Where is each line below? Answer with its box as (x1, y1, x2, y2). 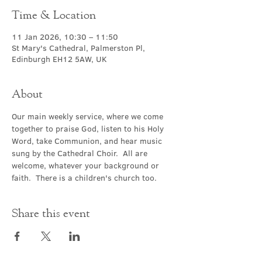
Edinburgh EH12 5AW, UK (12, 53, 107, 65)
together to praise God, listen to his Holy (12, 123, 166, 135)
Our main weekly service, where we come (12, 111, 166, 122)
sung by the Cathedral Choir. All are (12, 147, 150, 159)
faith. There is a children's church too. (12, 172, 157, 184)
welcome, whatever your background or (12, 160, 161, 171)
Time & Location (12, 8, 96, 21)
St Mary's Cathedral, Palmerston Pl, (12, 42, 145, 54)
